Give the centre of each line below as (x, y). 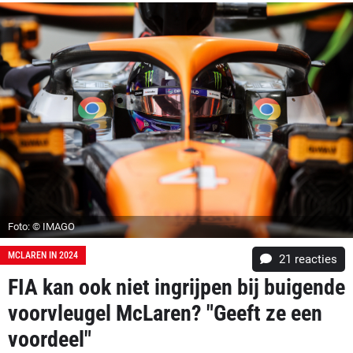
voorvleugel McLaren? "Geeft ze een (165, 313)
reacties (314, 259)
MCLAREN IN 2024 (43, 255)
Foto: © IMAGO (41, 226)
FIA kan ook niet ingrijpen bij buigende (176, 287)
